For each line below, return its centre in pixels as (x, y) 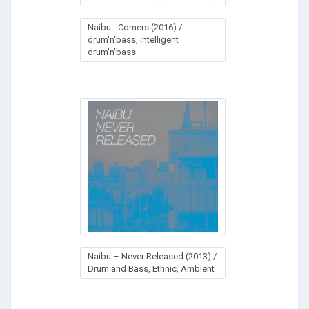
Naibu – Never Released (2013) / (152, 256)
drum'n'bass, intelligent (133, 39)
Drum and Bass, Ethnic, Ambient (151, 268)
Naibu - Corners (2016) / (135, 27)
